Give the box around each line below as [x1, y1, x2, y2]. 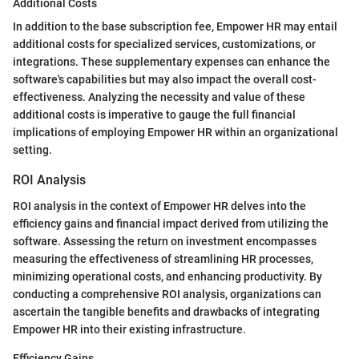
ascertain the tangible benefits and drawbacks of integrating [13, 305, 320, 318]
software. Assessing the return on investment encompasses [13, 234, 317, 248]
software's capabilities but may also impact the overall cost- [13, 73, 317, 87]
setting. [13, 143, 52, 157]
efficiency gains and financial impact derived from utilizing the [13, 216, 329, 230]
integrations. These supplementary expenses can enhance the [13, 55, 330, 69]
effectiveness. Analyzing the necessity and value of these [13, 91, 305, 104]
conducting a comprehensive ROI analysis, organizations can [13, 287, 321, 301]
